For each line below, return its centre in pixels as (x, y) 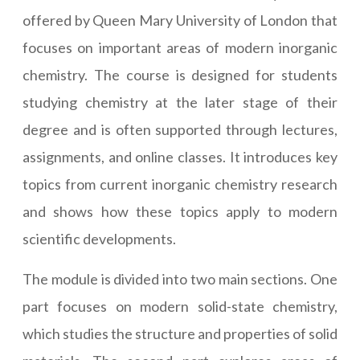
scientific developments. (99, 239)
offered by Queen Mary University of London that (180, 20)
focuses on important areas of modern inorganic (180, 48)
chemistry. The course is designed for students (180, 75)
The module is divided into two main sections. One (180, 279)
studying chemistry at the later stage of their (180, 102)
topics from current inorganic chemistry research (180, 184)
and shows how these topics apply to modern (180, 212)
